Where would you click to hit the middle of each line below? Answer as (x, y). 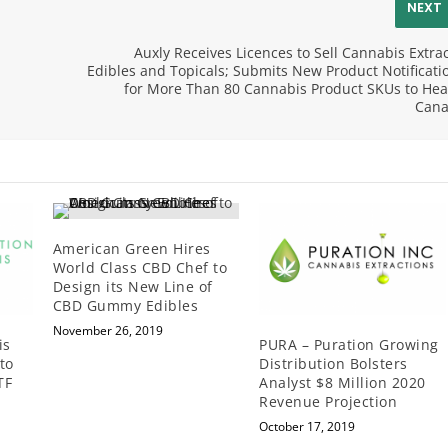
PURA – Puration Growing (349, 344)
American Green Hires (131, 248)
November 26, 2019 (107, 330)
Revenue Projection (328, 401)
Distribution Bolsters (333, 363)
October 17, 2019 (307, 426)
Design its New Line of (132, 286)
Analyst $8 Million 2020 (342, 382)
